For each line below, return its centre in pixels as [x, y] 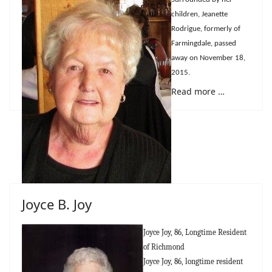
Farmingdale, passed [204, 43]
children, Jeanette [199, 14]
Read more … [198, 91]
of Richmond [164, 247]
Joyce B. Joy [57, 204]
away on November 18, [208, 58]
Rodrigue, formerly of [206, 29]
